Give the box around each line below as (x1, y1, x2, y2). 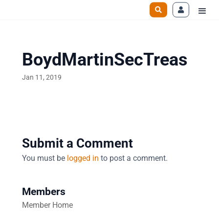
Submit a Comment (22, 136, 133, 151)
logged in (66, 153, 99, 163)
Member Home (22, 200, 73, 210)
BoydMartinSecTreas (22, 49, 188, 70)
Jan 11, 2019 (22, 73, 62, 81)
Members (22, 186, 66, 197)
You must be (22, 153, 67, 163)
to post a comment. (98, 153, 168, 163)
